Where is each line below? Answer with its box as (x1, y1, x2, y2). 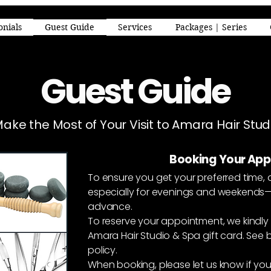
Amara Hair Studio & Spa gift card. (88, 229, 247, 243)
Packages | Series (175, 22, 247, 33)
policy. (88, 243, 117, 257)
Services (118, 22, 152, 33)
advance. (88, 200, 132, 214)
